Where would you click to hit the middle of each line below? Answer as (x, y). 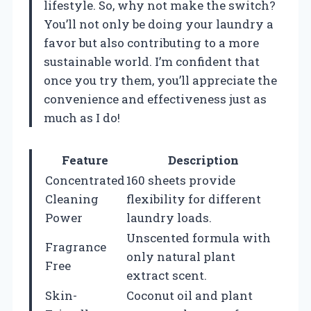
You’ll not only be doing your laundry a (159, 24)
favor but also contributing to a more (151, 42)
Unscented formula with (199, 237)
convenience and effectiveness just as (155, 99)
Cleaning (72, 199)
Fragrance (76, 246)
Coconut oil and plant (190, 295)
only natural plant (181, 256)
